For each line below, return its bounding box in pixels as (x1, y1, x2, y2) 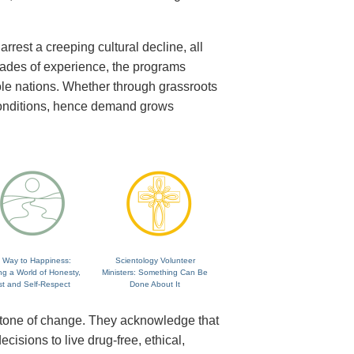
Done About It (130, 280, 180, 289)
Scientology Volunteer (115, 256, 195, 265)
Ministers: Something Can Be (102, 268, 208, 277)
